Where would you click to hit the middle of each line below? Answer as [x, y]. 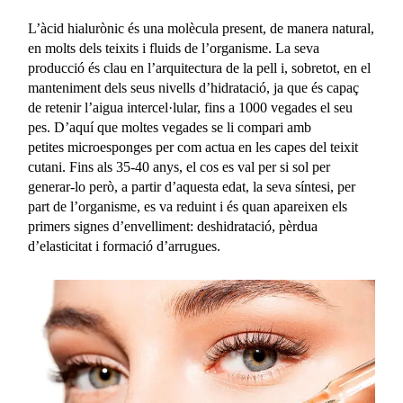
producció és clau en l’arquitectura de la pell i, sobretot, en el [200, 68]
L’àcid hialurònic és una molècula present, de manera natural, [201, 29]
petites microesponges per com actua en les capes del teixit [193, 148]
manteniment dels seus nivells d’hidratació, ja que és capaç [194, 88]
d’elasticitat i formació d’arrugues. [125, 246]
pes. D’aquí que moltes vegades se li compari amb [170, 128]
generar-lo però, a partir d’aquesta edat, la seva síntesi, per [192, 187]
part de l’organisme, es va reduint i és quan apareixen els [188, 207]
